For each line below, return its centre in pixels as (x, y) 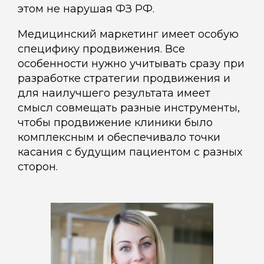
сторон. (38, 167)
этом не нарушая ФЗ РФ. (86, 9)
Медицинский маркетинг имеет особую (128, 34)
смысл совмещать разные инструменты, (129, 108)
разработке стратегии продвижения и (124, 79)
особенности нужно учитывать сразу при (131, 64)
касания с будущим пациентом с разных (130, 152)
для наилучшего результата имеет (114, 93)
